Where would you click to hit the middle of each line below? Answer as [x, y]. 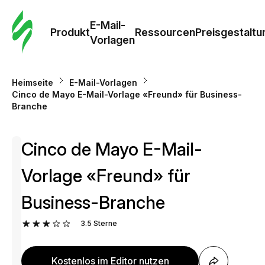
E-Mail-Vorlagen [103, 83]
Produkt [70, 32]
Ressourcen [165, 32]
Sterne [105, 223]
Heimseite [33, 83]
